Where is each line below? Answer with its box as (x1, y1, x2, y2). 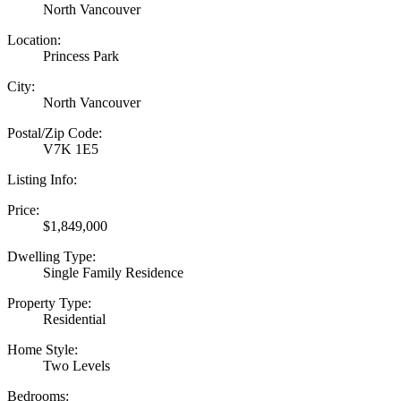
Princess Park (43, 47, 119, 64)
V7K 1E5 (43, 141, 98, 157)
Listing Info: (7, 171, 77, 187)
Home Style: (7, 341, 78, 357)
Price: (7, 201, 39, 218)
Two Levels (43, 357, 110, 373)
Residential (43, 311, 106, 327)
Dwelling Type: (7, 248, 96, 264)
